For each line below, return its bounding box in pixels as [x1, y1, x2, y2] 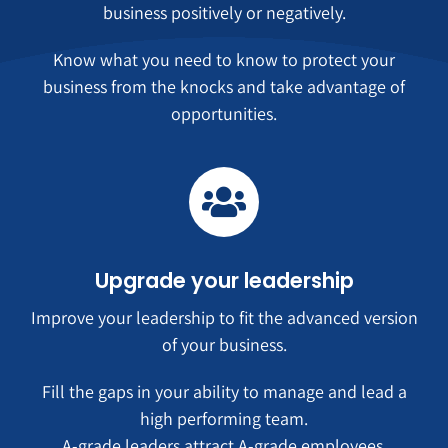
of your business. [161, 333, 287, 357]
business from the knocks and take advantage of [43, 74, 405, 98]
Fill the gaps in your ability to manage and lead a [41, 380, 407, 404]
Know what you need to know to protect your [53, 47, 395, 71]
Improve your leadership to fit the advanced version [30, 306, 418, 330]
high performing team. [140, 407, 308, 431]
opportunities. [171, 101, 277, 125]
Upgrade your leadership [94, 266, 354, 296]
